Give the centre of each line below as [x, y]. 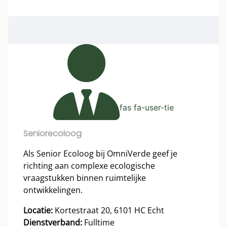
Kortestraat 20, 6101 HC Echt [108, 211]
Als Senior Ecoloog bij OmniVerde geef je [100, 154]
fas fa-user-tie [147, 108]
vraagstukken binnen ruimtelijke [85, 178]
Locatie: [38, 211]
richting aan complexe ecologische [89, 166]
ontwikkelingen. [53, 190]
